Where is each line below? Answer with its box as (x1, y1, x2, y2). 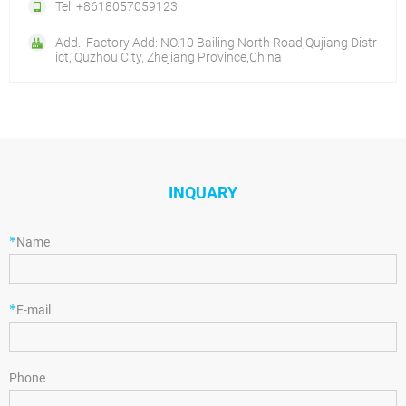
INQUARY (169, 183, 237, 203)
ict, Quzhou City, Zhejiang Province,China (55, 50, 282, 65)
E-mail (16, 303, 51, 318)
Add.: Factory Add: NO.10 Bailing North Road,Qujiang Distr (55, 35, 377, 51)
